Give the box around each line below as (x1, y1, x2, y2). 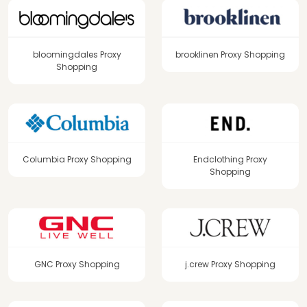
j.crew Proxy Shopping (185, 258, 275, 271)
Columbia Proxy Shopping (22, 153, 132, 166)
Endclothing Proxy (193, 153, 267, 166)
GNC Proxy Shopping (34, 258, 120, 271)
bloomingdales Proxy (32, 49, 121, 61)
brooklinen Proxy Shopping (175, 49, 285, 61)
